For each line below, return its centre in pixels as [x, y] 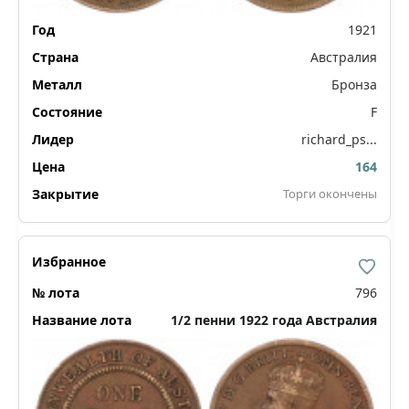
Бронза [354, 85]
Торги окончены [330, 194]
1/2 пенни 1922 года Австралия [274, 320]
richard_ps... [339, 140]
